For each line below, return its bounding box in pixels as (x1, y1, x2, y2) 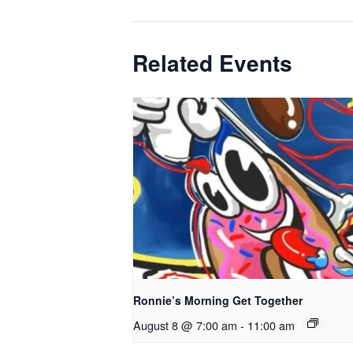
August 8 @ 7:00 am (133, 317, 237, 334)
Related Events (132, 46, 292, 79)
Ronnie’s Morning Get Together (133, 292, 303, 309)
